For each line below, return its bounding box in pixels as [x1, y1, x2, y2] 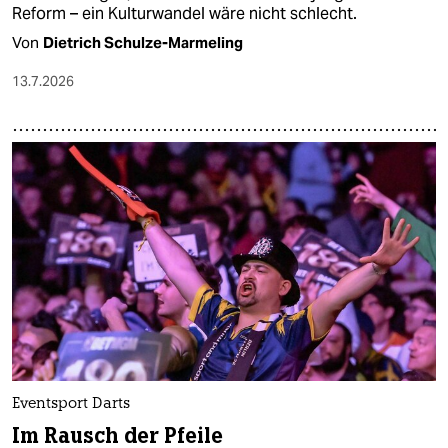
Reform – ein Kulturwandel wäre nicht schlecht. [12, 3, 357, 25]
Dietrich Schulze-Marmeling [43, 33, 243, 53]
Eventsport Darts [12, 396, 130, 412]
